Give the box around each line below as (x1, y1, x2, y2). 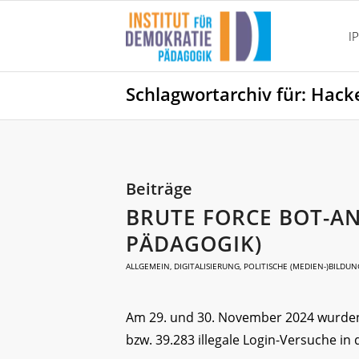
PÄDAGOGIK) (126, 229, 262, 258)
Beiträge (126, 178, 192, 200)
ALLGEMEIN (126, 260, 170, 272)
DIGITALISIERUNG (174, 260, 240, 272)
